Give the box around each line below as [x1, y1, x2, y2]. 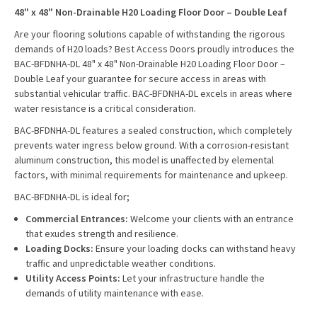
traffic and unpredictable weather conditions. [25, 257, 219, 270]
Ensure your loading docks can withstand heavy [93, 242, 296, 255]
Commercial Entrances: [25, 212, 129, 225]
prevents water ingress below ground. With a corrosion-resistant [14, 139, 289, 151]
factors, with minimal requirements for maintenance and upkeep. [14, 168, 294, 181]
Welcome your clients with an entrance [128, 212, 294, 225]
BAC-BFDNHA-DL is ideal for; [14, 190, 134, 203]
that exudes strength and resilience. [25, 227, 181, 240]
